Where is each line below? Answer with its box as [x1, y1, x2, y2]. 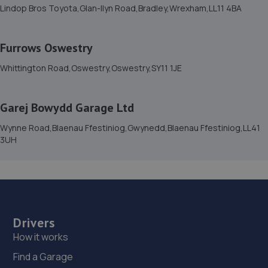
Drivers [13, 215, 56, 232]
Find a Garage [13, 250, 74, 264]
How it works [13, 230, 69, 244]
